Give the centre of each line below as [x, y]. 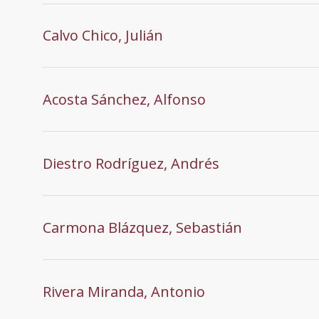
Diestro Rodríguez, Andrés [131, 163]
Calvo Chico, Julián [103, 35]
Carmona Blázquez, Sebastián [142, 227]
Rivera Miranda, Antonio [124, 291]
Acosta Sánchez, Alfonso [124, 99]
